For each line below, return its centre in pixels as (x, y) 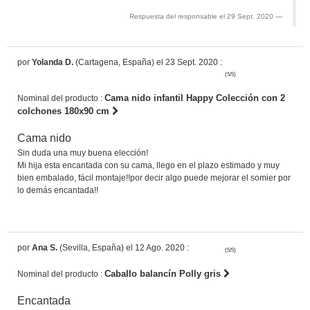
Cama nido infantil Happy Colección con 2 (195, 98)
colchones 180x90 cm (65, 111)
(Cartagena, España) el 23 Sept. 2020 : (148, 62)
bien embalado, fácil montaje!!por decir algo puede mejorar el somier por (154, 177)
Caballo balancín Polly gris (164, 273)
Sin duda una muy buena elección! (83, 153)
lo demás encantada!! (58, 190)
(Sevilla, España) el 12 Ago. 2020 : (123, 247)
